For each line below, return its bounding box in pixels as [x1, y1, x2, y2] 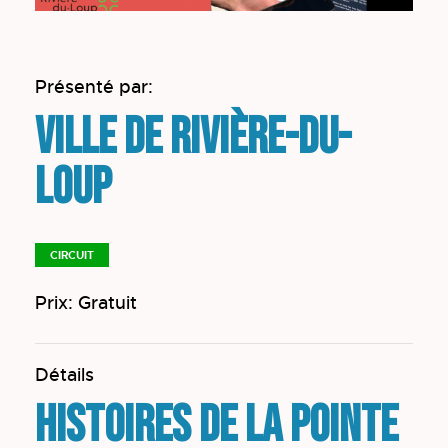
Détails [35, 364, 94, 387]
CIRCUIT [50, 248, 94, 263]
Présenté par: [35, 76, 153, 99]
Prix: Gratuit [35, 292, 137, 315]
